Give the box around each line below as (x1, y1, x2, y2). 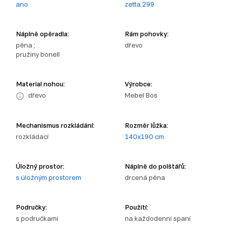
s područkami (16, 214, 58, 222)
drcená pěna (125, 173, 165, 181)
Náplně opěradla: (16, 30, 69, 37)
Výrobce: (125, 80, 152, 87)
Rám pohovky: (125, 30, 169, 37)
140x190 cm (125, 132, 164, 140)
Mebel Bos (125, 91, 157, 99)
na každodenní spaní (125, 214, 191, 222)
